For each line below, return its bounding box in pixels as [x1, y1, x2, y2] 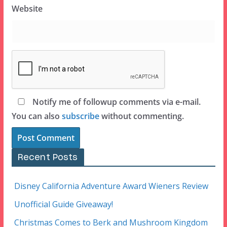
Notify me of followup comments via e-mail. [30, 96, 201, 108]
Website [11, 3, 43, 15]
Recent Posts [17, 154, 78, 162]
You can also [11, 110, 62, 122]
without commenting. [99, 110, 184, 122]
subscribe [61, 110, 99, 122]
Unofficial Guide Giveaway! [14, 199, 113, 210]
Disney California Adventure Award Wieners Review [14, 180, 208, 192]
